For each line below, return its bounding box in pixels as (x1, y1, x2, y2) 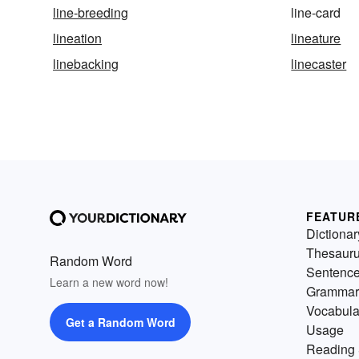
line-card (291, 3, 341, 22)
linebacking (53, 54, 119, 74)
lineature (291, 29, 341, 48)
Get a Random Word (65, 314, 175, 331)
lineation (53, 29, 102, 48)
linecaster (291, 54, 347, 74)
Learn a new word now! (50, 274, 168, 291)
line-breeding (53, 3, 128, 22)
